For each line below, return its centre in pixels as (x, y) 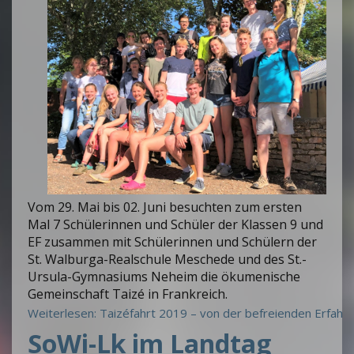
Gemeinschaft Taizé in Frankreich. (128, 294)
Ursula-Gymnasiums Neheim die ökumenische (164, 277)
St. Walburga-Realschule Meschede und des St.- (167, 260)
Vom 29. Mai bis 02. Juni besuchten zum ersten (165, 207)
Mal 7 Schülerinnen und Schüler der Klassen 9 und (175, 225)
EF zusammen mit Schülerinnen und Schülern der (172, 242)
